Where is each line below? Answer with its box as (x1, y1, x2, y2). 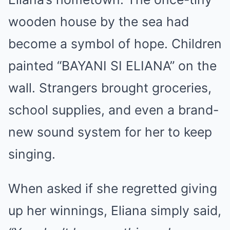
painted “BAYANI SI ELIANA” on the (8, 57, 217, 73)
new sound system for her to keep (8, 124, 212, 140)
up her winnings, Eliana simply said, (8, 202, 221, 218)
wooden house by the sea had (8, 13, 189, 29)
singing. (8, 146, 55, 162)
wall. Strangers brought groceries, (8, 80, 212, 95)
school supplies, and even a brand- (8, 102, 219, 118)
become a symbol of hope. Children (8, 35, 222, 51)
